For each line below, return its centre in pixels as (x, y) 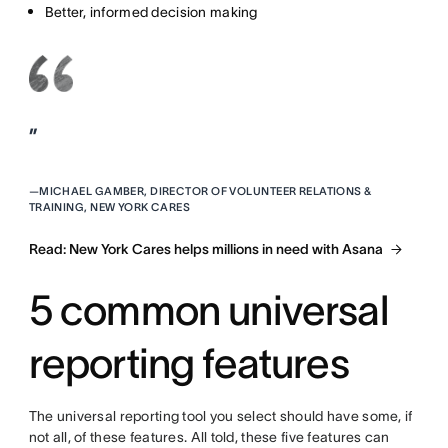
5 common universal (208, 310)
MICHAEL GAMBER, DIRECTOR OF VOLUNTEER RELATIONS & (205, 191)
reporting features (188, 363)
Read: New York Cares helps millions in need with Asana (205, 249)
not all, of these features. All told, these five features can (209, 437)
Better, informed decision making (151, 12)
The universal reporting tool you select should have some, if (220, 416)
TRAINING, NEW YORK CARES (109, 207)
